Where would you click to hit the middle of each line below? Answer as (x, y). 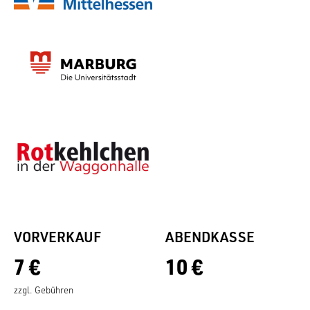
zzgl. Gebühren (44, 290)
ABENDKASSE (210, 236)
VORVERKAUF (57, 236)
